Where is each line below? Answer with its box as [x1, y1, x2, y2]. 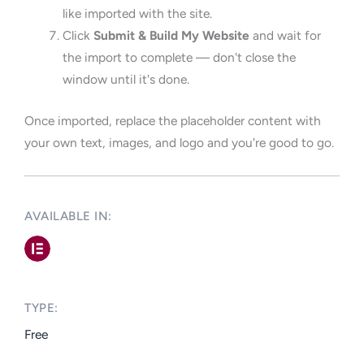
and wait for [249, 28, 321, 44]
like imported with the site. [62, 6, 212, 22]
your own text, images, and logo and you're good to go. [24, 134, 334, 150]
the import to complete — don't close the [62, 50, 296, 66]
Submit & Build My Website [93, 28, 249, 44]
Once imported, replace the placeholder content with [24, 112, 321, 128]
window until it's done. [62, 71, 189, 88]
